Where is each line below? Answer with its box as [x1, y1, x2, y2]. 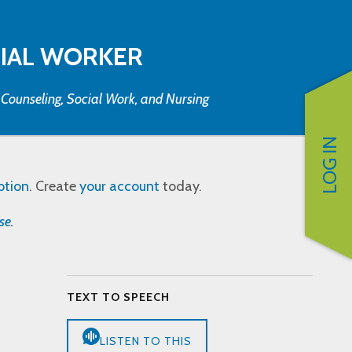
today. [159, 178, 202, 196]
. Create [29, 178, 79, 196]
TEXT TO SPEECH [66, 290, 170, 305]
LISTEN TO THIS [99, 334, 192, 349]
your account [79, 178, 159, 196]
